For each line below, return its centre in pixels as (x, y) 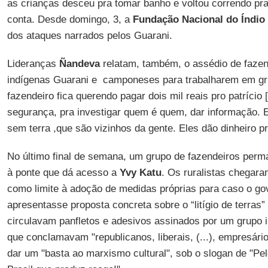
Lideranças (33, 64)
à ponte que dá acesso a (63, 173)
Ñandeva (79, 64)
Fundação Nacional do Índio (199, 19)
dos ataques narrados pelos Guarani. (89, 36)
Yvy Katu (140, 173)
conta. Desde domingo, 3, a (70, 19)
